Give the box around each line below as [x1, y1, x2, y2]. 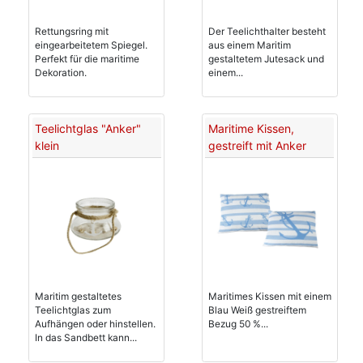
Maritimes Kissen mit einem [207, 290, 331, 302]
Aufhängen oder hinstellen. [35, 318, 156, 330]
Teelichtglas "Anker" [35, 122, 141, 135]
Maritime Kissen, [207, 122, 294, 135]
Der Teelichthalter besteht [207, 25, 326, 37]
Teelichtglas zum [35, 304, 111, 316]
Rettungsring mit [35, 25, 109, 37]
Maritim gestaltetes [35, 290, 122, 302]
